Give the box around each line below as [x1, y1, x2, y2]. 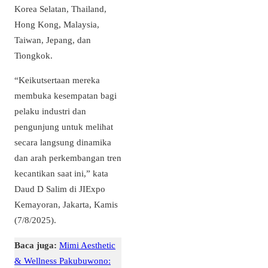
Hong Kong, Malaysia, [14, 19, 99, 30]
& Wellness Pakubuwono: [14, 255, 111, 266]
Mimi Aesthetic [59, 239, 115, 250]
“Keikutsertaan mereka [14, 75, 100, 86]
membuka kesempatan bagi [14, 90, 117, 101]
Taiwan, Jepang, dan [14, 35, 91, 45]
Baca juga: [14, 239, 57, 250]
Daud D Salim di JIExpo [14, 184, 105, 194]
